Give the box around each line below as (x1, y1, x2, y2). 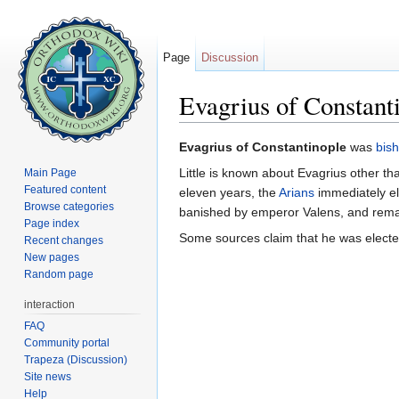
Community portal (24, 336, 110, 349)
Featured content (24, 183, 107, 196)
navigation (232, 122, 289, 137)
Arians (279, 185, 314, 200)
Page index (24, 216, 80, 230)
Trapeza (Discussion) (24, 353, 128, 366)
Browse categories (24, 199, 115, 213)
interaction (24, 297, 76, 311)
